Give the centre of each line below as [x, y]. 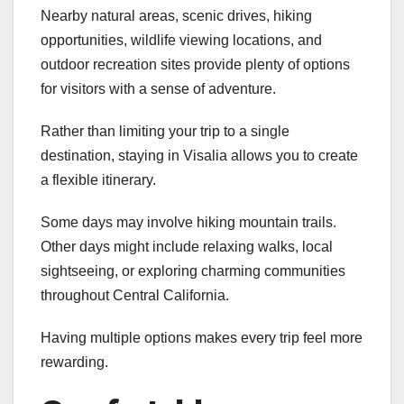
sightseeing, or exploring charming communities [193, 271]
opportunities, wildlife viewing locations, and [181, 41]
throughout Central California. [135, 296]
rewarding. [74, 363]
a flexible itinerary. [98, 180]
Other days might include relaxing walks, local [187, 247]
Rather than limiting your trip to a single [165, 132]
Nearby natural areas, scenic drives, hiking [176, 16]
